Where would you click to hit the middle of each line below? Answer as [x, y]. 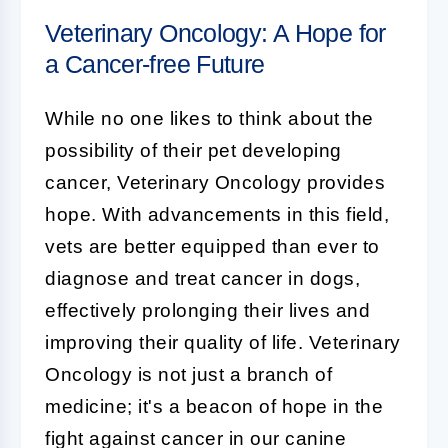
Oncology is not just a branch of [188, 374]
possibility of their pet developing [193, 150]
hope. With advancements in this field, [217, 214]
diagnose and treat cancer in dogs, [202, 278]
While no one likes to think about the [209, 118]
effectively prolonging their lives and [207, 310]
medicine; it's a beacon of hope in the [214, 406]
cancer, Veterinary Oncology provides [215, 182]
